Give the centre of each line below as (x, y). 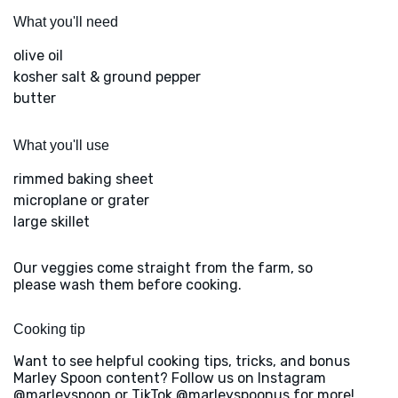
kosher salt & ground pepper (107, 76)
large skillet (52, 221)
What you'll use (61, 145)
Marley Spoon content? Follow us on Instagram (170, 378)
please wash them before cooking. (127, 284)
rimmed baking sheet (84, 179)
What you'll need (66, 21)
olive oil (38, 55)
